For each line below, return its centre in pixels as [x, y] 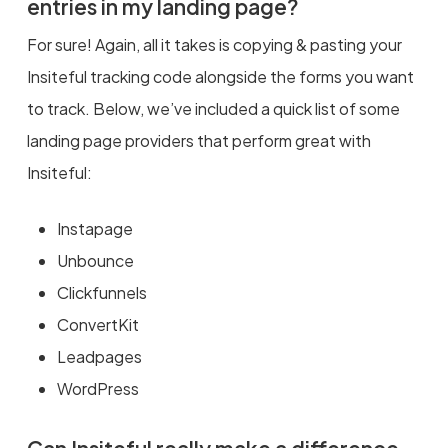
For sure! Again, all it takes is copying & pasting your [214, 44]
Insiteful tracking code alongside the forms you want [220, 76]
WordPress [97, 388]
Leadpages [99, 356]
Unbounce [95, 260]
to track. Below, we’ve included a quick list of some [213, 108]
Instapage [94, 228]
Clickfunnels [101, 292]
